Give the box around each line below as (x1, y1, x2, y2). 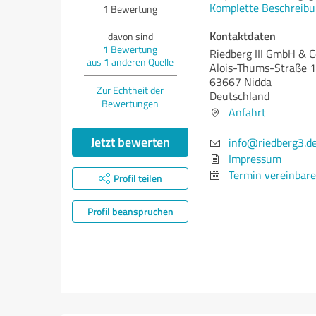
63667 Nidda (209, 74, 272, 90)
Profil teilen (113, 171, 162, 185)
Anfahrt (229, 104, 266, 120)
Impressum (229, 151, 281, 166)
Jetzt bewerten (90, 133, 170, 151)
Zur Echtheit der (97, 83, 164, 97)
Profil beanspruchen (87, 205, 174, 218)
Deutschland (209, 88, 269, 104)
